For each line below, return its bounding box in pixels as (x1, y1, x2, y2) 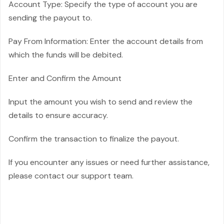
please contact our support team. (8, 170, 133, 181)
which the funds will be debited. (8, 49, 123, 60)
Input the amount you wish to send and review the (8, 96, 192, 107)
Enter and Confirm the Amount (8, 73, 121, 83)
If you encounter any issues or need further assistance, (8, 157, 209, 167)
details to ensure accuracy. (8, 110, 108, 120)
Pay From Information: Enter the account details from (8, 36, 203, 46)
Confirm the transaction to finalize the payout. (8, 133, 179, 144)
